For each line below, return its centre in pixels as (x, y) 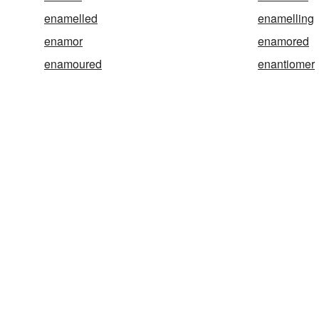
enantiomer (286, 64)
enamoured (73, 64)
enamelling (286, 18)
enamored (283, 41)
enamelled (71, 18)
